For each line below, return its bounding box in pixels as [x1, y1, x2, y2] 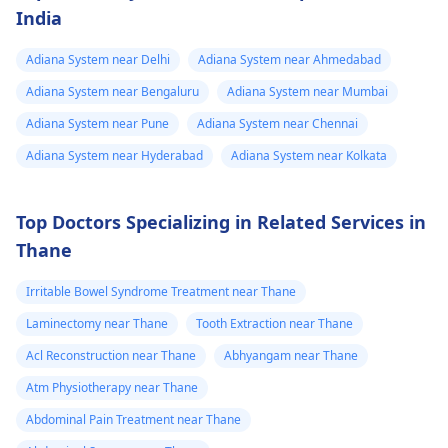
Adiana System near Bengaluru [26, 82, 199, 100]
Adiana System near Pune [26, 114, 169, 132]
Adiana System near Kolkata [231, 146, 387, 164]
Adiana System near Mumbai [227, 82, 388, 100]
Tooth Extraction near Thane [196, 314, 353, 332]
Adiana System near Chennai [197, 114, 358, 132]
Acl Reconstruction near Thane [26, 346, 196, 364]
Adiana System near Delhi [26, 50, 170, 68]
